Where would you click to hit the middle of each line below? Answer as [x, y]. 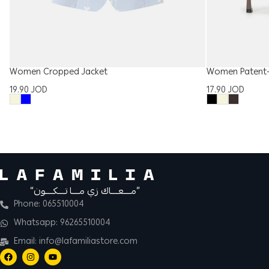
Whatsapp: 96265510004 [62, 223]
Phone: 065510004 [49, 204]
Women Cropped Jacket [59, 72]
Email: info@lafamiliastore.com [75, 242]
